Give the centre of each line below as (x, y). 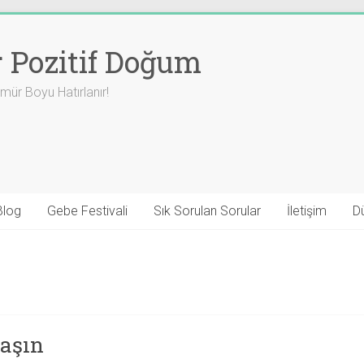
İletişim (307, 211)
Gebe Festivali (87, 211)
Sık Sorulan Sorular (207, 211)
